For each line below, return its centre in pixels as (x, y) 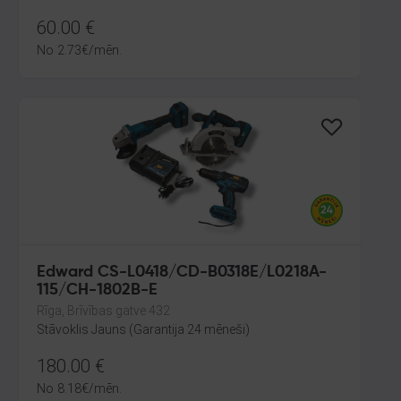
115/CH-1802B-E (97, 290)
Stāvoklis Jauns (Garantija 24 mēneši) (143, 329)
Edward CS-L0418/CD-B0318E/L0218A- (182, 272)
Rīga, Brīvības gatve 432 (103, 311)
